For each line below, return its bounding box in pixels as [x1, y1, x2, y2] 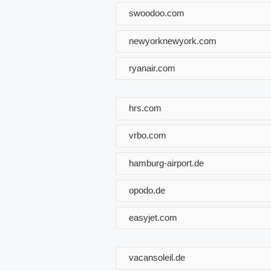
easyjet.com [129, 212, 177, 223]
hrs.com [129, 102, 162, 113]
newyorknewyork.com [129, 35, 217, 46]
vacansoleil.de [129, 252, 185, 263]
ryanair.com [129, 62, 175, 73]
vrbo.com [129, 129, 166, 140]
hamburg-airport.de [129, 157, 204, 168]
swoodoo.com [129, 7, 184, 18]
